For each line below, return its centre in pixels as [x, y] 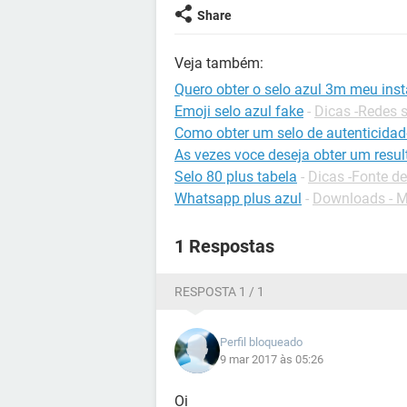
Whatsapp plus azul [238, 199]
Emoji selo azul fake [239, 111]
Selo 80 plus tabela [236, 177]
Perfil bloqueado [261, 342]
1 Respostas [224, 246]
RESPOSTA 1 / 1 [219, 292]
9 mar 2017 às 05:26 [272, 359]
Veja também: [219, 63]
